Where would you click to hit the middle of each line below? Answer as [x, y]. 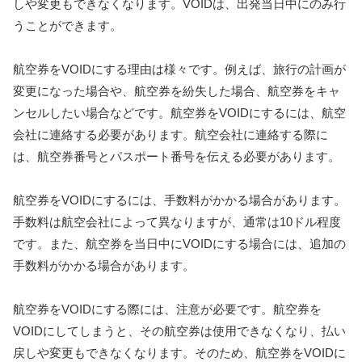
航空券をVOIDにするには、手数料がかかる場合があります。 [179, 200]
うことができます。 [67, 25]
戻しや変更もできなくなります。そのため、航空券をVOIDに [179, 352]
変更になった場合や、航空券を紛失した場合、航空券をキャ [177, 90]
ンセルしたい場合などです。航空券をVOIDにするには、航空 [179, 112]
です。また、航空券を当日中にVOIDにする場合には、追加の [179, 243]
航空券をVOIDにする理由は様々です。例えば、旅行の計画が [179, 69]
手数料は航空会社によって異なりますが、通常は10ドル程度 [177, 221]
